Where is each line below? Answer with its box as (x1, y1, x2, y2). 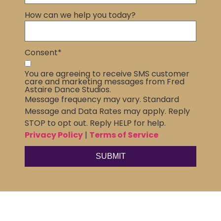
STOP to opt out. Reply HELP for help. (25, 117, 166, 129)
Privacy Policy (25, 129, 83, 141)
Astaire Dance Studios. (25, 84, 111, 96)
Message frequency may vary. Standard (25, 94, 179, 106)
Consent (25, 46, 58, 58)
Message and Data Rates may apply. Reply (25, 106, 190, 117)
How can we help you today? (25, 9, 136, 21)
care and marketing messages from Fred (25, 76, 184, 88)
